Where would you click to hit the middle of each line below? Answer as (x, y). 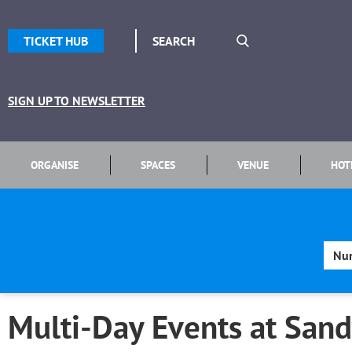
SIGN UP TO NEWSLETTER (77, 101)
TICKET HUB (56, 41)
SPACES (158, 165)
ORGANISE (55, 165)
